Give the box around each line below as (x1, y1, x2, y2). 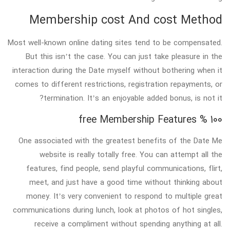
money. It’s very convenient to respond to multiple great (26, 189, 222, 203)
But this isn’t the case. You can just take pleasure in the (26, 49, 222, 63)
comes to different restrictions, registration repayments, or (15, 77, 222, 91)
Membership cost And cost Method (29, 9, 222, 30)
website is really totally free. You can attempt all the (40, 147, 222, 161)
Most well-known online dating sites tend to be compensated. (8, 35, 222, 49)
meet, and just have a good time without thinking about (29, 175, 222, 189)
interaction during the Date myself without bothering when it (12, 63, 222, 77)
